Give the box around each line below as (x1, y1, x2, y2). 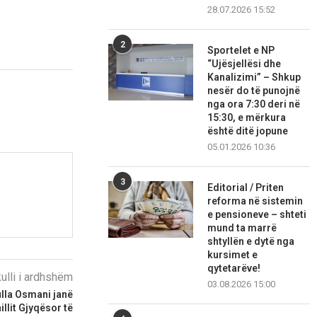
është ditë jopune (207, 125, 289, 137)
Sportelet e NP (207, 45, 275, 57)
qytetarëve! (207, 263, 261, 275)
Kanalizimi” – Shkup (207, 71, 301, 83)
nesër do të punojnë (207, 85, 301, 97)
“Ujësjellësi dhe (207, 58, 282, 70)
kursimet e (207, 249, 258, 261)
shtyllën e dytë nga (207, 236, 295, 248)
